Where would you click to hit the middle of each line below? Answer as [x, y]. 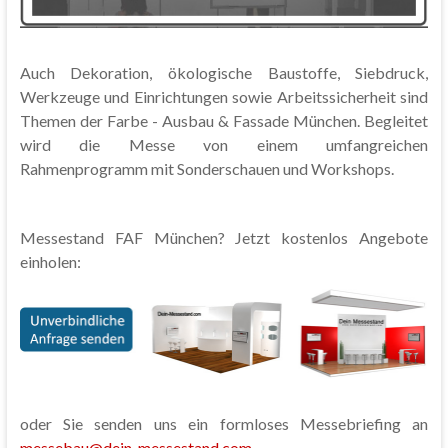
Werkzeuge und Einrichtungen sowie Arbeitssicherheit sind [224, 97]
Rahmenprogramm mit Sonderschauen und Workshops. [206, 169]
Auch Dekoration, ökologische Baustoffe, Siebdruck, [224, 73]
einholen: [50, 262]
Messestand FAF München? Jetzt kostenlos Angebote [224, 238]
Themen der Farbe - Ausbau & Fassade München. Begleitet [224, 121]
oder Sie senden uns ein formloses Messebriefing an [224, 424]
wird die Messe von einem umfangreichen [224, 145]
